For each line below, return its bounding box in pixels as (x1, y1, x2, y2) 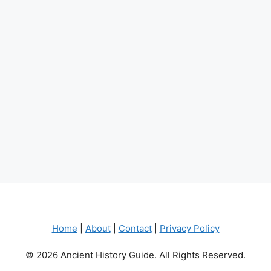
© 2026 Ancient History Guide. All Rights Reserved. (25, 249, 246, 261)
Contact (118, 222, 152, 234)
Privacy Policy (159, 222, 220, 234)
